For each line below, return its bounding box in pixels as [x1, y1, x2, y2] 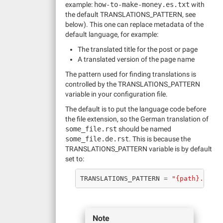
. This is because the [129, 135, 191, 143]
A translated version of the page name [78, 55, 195, 63]
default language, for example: [65, 30, 158, 38]
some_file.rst [65, 125, 117, 133]
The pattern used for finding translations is [65, 70, 196, 78]
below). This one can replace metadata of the [65, 20, 204, 28]
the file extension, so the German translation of [65, 115, 209, 123]
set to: [65, 155, 84, 163]
